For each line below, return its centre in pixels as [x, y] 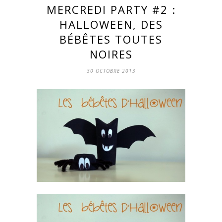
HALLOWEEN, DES [111, 24]
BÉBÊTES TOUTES [111, 39]
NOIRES [111, 54]
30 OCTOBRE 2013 [111, 71]
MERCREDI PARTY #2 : [111, 9]
